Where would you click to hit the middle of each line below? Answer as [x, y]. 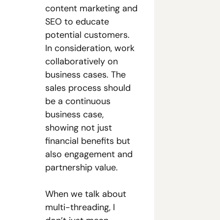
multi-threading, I [80, 207]
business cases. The [85, 75]
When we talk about [86, 194]
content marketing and [91, 8]
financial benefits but [88, 141]
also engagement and [89, 154]
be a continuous [78, 101]
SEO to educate [77, 22]
